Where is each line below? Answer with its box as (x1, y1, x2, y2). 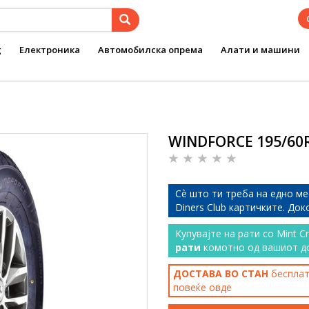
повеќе (173, 281, 209, 294)
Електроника (19, 43, 80, 56)
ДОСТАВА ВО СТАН (173, 267, 268, 280)
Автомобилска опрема (98, 43, 203, 56)
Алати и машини (221, 43, 300, 56)
